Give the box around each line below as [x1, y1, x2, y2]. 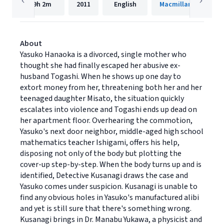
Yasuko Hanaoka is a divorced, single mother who [20, 49, 186, 60]
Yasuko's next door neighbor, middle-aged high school [20, 126, 203, 137]
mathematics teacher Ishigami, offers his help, [20, 137, 179, 148]
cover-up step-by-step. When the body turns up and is [20, 159, 201, 170]
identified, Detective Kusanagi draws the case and [20, 170, 188, 181]
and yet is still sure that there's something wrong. [20, 203, 191, 214]
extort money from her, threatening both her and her [20, 82, 202, 93]
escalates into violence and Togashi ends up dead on [20, 104, 197, 115]
